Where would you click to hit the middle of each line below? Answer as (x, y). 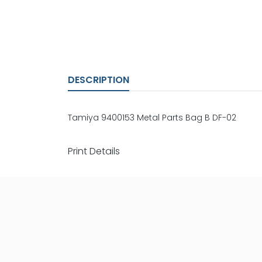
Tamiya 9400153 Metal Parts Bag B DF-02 (152, 118)
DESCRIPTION (99, 80)
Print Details (94, 151)
